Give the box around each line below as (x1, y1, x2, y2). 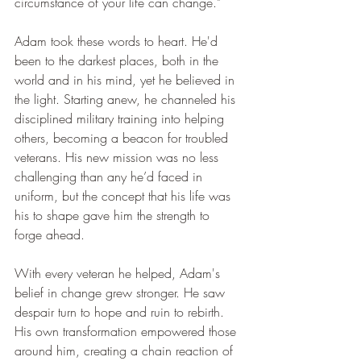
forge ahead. (15, 226, 85, 244)
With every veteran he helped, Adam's (15, 264, 224, 283)
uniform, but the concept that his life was (15, 187, 234, 205)
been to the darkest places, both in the (15, 52, 222, 70)
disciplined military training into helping (15, 110, 228, 128)
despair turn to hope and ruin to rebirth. (15, 303, 228, 322)
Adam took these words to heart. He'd (15, 32, 222, 51)
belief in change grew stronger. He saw (15, 284, 229, 302)
